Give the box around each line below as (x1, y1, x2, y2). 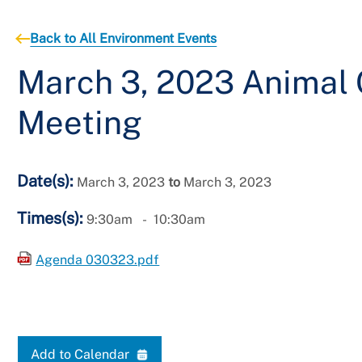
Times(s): (17, 208, 84, 229)
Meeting (17, 103, 143, 142)
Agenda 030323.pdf (36, 252, 160, 268)
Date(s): (17, 171, 74, 192)
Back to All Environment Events (30, 31, 217, 47)
